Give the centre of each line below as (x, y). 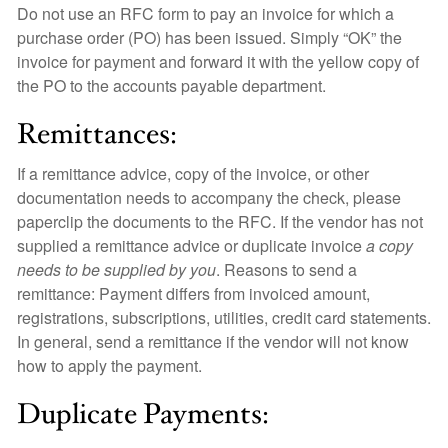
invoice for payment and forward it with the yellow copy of (218, 61)
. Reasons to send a (286, 269)
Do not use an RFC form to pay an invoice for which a (205, 13)
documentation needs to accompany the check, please (209, 197)
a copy (389, 245)
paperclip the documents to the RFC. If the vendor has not (220, 221)
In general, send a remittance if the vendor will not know (213, 341)
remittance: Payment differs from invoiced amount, (193, 293)
